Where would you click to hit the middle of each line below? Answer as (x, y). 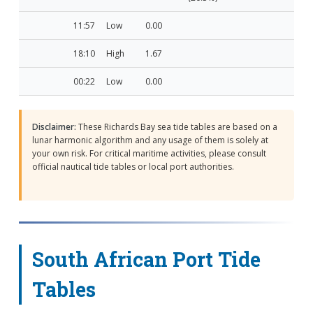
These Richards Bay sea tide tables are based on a (176, 126)
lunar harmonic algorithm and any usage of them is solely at (150, 140)
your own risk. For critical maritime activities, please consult (149, 153)
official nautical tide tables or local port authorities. (133, 166)
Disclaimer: (54, 126)
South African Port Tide (146, 259)
